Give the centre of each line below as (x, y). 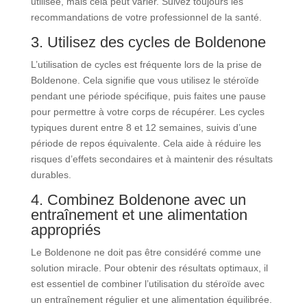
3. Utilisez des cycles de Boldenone (148, 42)
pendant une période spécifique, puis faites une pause (148, 96)
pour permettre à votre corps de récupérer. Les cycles (147, 112)
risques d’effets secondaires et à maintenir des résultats (151, 159)
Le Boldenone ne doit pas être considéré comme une (146, 252)
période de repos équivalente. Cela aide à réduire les (146, 143)
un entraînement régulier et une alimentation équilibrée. (151, 299)
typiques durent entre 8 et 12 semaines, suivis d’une (144, 127)
